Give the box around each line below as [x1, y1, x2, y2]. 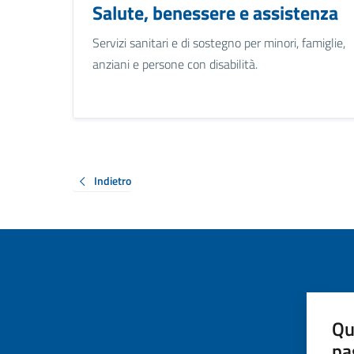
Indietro [94, 171, 131, 189]
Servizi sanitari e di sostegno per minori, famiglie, [92, 32, 345, 52]
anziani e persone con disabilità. [92, 54, 258, 73]
